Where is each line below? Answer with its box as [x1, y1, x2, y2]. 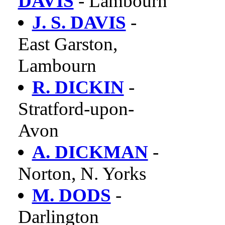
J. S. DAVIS [32, 12, 126, 33]
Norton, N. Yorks [18, 163, 146, 184]
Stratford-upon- [18, 98, 134, 119]
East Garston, [18, 34, 118, 54]
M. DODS [32, 185, 111, 205]
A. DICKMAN [32, 142, 148, 162]
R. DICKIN [32, 77, 124, 97]
